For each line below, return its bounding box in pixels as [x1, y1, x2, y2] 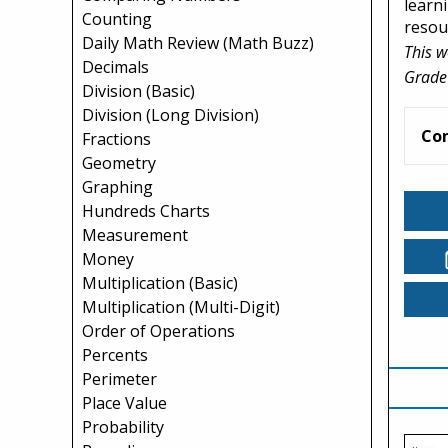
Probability [82, 416, 164, 438]
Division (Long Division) [82, 104, 259, 126]
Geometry [82, 152, 156, 174]
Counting [82, 8, 152, 30]
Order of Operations [82, 320, 235, 342]
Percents [82, 344, 148, 366]
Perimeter [82, 368, 157, 390]
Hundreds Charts [82, 200, 210, 222]
